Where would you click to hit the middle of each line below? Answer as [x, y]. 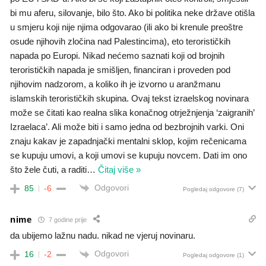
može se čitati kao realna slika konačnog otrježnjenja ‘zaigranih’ [132, 113]
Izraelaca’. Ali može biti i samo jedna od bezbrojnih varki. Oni [127, 127]
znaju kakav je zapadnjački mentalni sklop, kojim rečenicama [128, 141]
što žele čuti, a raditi [48, 170]
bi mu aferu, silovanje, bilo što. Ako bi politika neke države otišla [132, 13]
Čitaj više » [119, 170]
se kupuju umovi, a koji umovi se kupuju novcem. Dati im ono [129, 155]
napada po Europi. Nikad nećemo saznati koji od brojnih [117, 56]
